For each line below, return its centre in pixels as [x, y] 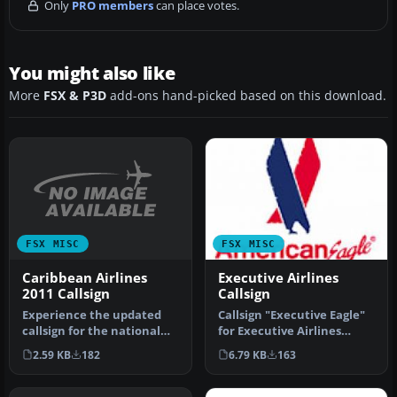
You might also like [92, 74]
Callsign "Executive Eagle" [292, 315]
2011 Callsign [66, 293]
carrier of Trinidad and [87, 346]
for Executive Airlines [280, 331]
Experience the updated [92, 315]
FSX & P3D [75, 96]
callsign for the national [91, 331]
